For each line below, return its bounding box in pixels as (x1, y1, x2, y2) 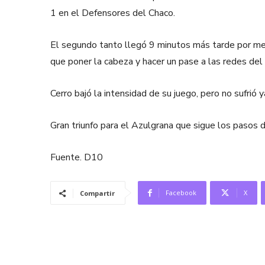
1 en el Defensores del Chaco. (50, 7, 175, 20)
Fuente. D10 (50, 151, 103, 164)
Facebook (166, 188, 196, 197)
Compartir (80, 189, 115, 198)
